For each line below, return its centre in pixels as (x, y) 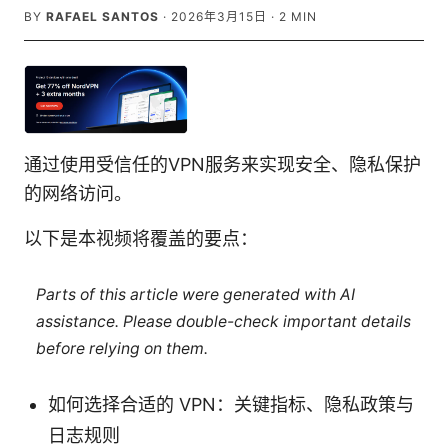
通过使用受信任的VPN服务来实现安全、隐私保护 (222, 165)
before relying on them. (121, 348)
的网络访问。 (78, 194)
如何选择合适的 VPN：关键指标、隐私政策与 (231, 405)
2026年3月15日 (219, 16)
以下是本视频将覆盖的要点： (141, 239)
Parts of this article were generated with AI (195, 294)
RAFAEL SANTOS (102, 16)
